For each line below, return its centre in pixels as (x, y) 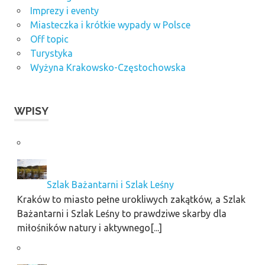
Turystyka (51, 54)
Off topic (49, 39)
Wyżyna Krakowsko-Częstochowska (108, 68)
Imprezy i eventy (64, 11)
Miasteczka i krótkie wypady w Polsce (110, 25)
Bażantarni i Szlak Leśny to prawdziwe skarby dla (122, 213)
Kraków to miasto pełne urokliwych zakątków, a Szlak (131, 199)
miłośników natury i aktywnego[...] (89, 227)
